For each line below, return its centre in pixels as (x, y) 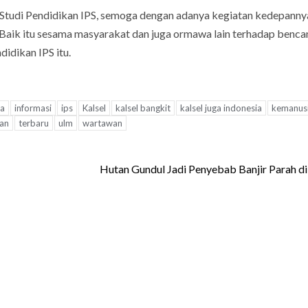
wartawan (102, 123)
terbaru (34, 123)
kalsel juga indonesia (221, 108)
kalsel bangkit (143, 108)
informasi (33, 108)
